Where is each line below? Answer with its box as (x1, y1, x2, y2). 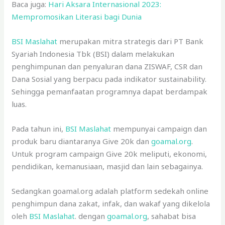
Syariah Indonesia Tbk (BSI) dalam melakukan (12, 48, 175, 59)
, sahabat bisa (147, 210, 196, 221)
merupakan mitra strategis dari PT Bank (57, 36, 204, 46)
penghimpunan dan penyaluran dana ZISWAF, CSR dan (12, 61, 203, 71)
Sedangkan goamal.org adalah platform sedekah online (12, 185, 209, 196)
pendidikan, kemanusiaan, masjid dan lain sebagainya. (12, 161, 203, 171)
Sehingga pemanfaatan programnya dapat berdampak (12, 86, 208, 96)
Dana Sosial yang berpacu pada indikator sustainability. (12, 73, 207, 84)
